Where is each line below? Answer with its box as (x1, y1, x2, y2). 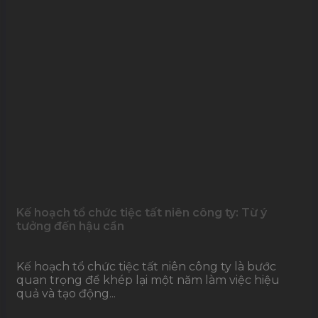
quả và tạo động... (16, 287, 116, 301)
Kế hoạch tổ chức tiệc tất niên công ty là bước (16, 260, 276, 274)
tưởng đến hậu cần (16, 219, 124, 234)
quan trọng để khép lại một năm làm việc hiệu (16, 273, 280, 287)
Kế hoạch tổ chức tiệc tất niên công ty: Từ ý (16, 206, 267, 220)
